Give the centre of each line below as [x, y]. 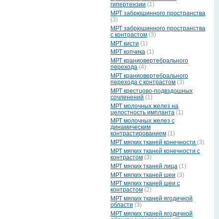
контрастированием [138, 134]
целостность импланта [142, 112]
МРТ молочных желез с [142, 121]
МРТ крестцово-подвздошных [152, 91]
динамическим [131, 127]
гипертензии [128, 5]
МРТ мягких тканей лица [144, 166]
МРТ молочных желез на [144, 106]
